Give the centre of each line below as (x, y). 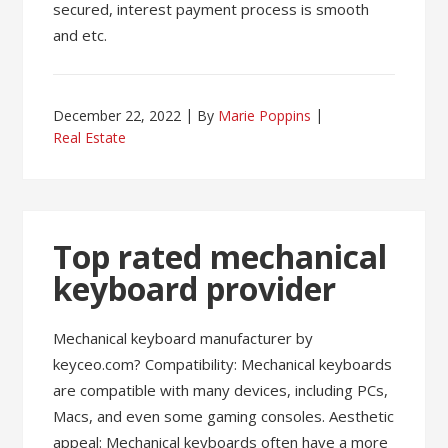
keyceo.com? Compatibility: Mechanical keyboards (223, 364)
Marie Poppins (265, 115)
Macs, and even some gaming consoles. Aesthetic (224, 416)
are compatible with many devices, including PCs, (221, 390)
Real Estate (90, 137)
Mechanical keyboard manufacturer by (183, 338)
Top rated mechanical (220, 256)
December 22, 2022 (117, 115)
